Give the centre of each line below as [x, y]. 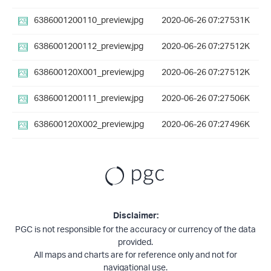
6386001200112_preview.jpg [89, 47]
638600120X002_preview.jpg [89, 125]
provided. [135, 243]
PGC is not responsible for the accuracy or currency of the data [135, 230]
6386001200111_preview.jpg [89, 99]
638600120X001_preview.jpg [89, 73]
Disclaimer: [135, 217]
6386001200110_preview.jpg [89, 21]
